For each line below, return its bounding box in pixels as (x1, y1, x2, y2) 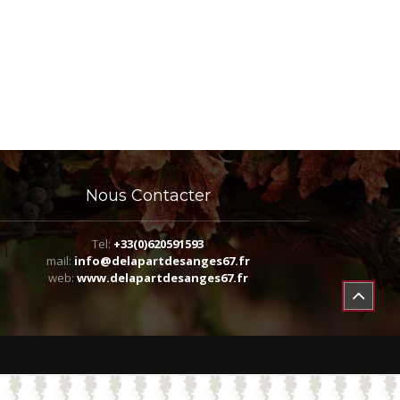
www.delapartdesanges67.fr (76, 270, 248, 287)
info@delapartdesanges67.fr (73, 253, 250, 270)
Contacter (126, 186, 211, 206)
